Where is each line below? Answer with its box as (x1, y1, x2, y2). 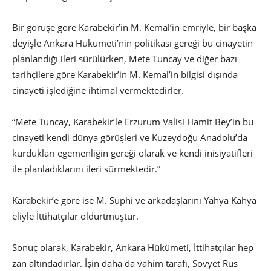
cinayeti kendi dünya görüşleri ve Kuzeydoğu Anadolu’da (12, 131, 247, 144)
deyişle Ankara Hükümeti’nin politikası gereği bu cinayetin (12, 37, 253, 50)
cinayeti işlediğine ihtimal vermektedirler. (12, 84, 186, 97)
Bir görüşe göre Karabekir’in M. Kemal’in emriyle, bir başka (12, 21, 256, 34)
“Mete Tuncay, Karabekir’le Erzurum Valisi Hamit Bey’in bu (12, 116, 253, 128)
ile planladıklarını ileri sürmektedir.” (12, 163, 163, 175)
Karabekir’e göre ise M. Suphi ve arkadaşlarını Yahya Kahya (12, 194, 256, 207)
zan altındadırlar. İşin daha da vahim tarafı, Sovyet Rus (12, 257, 238, 270)
